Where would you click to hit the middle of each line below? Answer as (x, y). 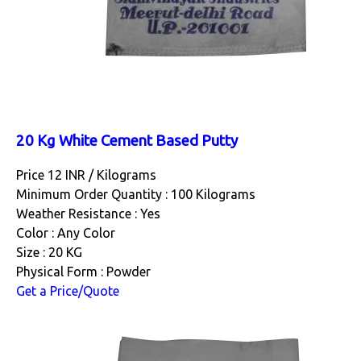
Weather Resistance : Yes (88, 214)
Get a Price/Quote (68, 291)
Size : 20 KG (49, 253)
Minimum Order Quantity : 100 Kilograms (136, 195)
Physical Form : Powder (83, 272)
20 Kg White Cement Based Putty (127, 140)
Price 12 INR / (56, 175)
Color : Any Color (66, 233)
